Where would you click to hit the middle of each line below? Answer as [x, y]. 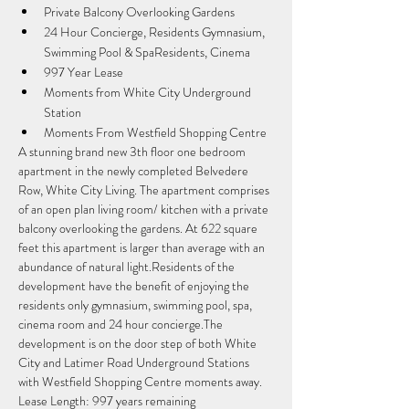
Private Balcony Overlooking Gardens [139, 12]
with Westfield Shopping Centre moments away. [140, 382]
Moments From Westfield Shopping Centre [155, 132]
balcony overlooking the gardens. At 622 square [139, 228]
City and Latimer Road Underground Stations [135, 362]
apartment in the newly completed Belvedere [135, 171]
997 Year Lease [84, 72]
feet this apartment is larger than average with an [143, 247]
